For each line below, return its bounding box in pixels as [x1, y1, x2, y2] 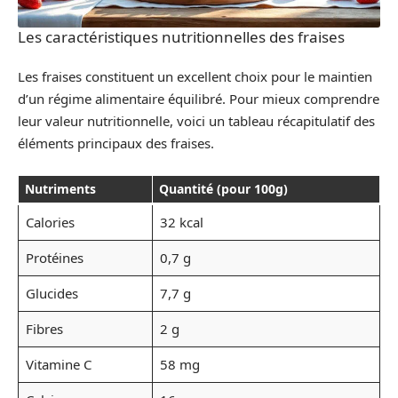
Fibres [25, 319, 63, 338]
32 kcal [159, 212, 203, 231]
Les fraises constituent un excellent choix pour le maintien [18, 68, 372, 86]
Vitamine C [25, 354, 92, 373]
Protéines [25, 248, 84, 267]
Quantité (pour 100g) [159, 179, 288, 197]
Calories [25, 212, 75, 231]
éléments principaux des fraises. [18, 134, 214, 153]
